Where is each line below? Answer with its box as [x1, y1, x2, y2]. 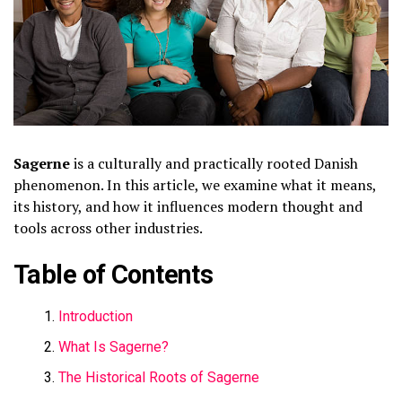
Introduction [58, 307, 133, 325]
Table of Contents [13, 258, 214, 290]
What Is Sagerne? [58, 337, 169, 355]
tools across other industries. [13, 217, 203, 238]
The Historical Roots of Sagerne [58, 368, 259, 386]
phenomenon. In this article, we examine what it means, [13, 174, 376, 195]
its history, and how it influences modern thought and [13, 196, 363, 216]
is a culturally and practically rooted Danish [70, 153, 358, 173]
